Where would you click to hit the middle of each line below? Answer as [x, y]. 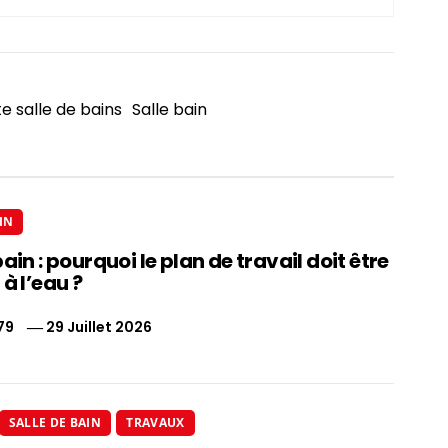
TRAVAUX [155, 422]
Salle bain [169, 109]
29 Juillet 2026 [98, 326]
